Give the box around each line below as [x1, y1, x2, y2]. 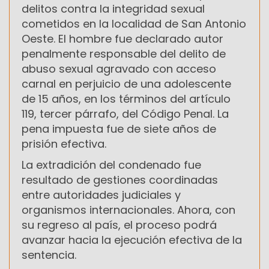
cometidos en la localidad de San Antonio [22, 16, 246, 31]
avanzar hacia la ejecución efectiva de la [22, 232, 242, 247]
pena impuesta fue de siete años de [22, 121, 216, 136]
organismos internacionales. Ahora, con [22, 202, 235, 217]
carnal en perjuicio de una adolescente [22, 76, 231, 91]
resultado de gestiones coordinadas [22, 172, 218, 187]
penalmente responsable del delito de [22, 46, 226, 61]
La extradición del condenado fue [22, 157, 201, 172]
